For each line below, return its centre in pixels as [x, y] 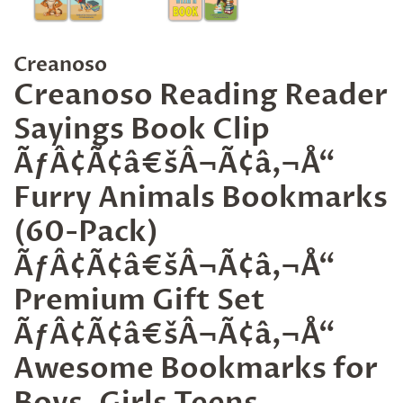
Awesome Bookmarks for [196, 368]
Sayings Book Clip [142, 129]
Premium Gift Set [139, 300]
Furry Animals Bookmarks [201, 197]
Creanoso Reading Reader [201, 95]
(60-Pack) [86, 232]
